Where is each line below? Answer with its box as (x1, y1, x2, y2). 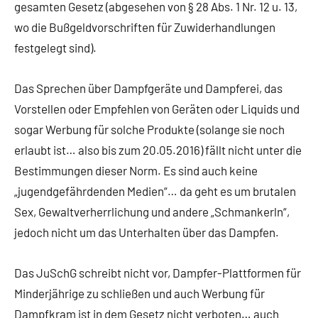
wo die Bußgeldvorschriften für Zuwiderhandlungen (14, 20, 275, 35)
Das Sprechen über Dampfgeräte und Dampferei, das (14, 81, 283, 96)
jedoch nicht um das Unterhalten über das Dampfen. (14, 225, 279, 240)
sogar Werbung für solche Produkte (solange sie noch (14, 122, 285, 137)
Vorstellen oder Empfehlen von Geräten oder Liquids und (14, 102, 300, 116)
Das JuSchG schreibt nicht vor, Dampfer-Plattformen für (14, 265, 301, 280)
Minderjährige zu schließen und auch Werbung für (14, 286, 265, 301)
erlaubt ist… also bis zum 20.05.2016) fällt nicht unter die (14, 143, 302, 158)
